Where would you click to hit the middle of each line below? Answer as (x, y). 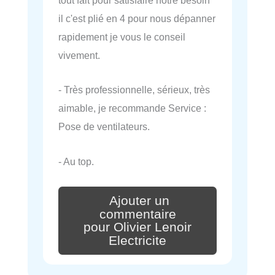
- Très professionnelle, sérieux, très (134, 90)
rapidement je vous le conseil (122, 37)
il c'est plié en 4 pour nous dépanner (137, 19)
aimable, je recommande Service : (132, 108)
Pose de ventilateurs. (104, 127)
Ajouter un (139, 200)
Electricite (137, 241)
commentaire (137, 214)
